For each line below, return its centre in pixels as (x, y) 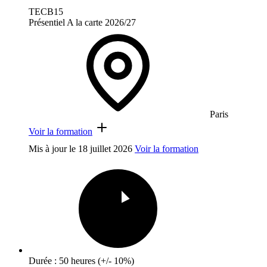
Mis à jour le (53, 149)
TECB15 (46, 12)
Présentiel (47, 23)
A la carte (85, 23)
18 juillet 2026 (105, 149)
